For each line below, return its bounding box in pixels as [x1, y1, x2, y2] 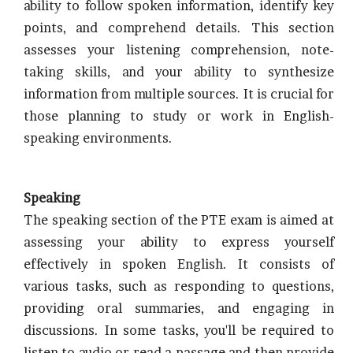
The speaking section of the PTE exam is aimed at [24, 212, 334, 228]
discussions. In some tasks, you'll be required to [24, 322, 334, 338]
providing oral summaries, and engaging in [24, 300, 334, 316]
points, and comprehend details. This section [24, 20, 334, 35]
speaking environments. [24, 130, 173, 146]
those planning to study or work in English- [24, 108, 334, 124]
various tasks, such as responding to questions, [24, 278, 334, 294]
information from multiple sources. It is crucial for [24, 86, 334, 102]
